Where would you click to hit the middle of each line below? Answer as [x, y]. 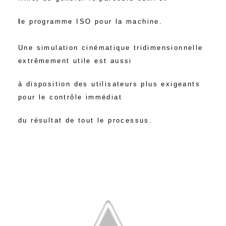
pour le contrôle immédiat [70, 97]
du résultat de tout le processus [83, 121]
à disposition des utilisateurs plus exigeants [109, 84]
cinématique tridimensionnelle [141, 48]
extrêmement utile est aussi [75, 61]
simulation [58, 48]
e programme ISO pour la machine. [92, 22]
